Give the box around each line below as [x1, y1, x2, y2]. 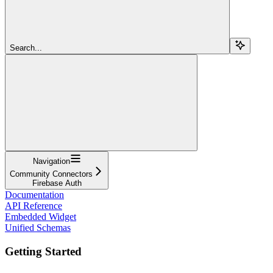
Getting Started [5, 244, 82, 258]
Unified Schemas [5, 222, 71, 233]
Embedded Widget [5, 211, 76, 222]
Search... [10, 43, 42, 52]
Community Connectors [10, 169, 93, 179]
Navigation [32, 156, 70, 166]
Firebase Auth [32, 178, 82, 188]
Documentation [5, 189, 64, 200]
